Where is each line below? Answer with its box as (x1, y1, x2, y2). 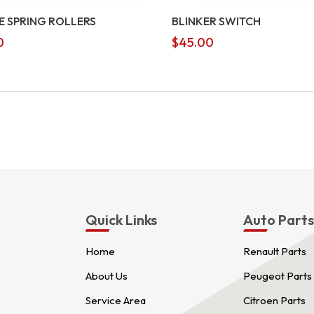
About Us (85, 268, 128, 282)
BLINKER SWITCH (171, 13, 261, 28)
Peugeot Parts (243, 268, 313, 282)
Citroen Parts (243, 293, 306, 307)
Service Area (85, 293, 146, 307)
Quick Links (85, 210, 157, 228)
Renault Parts (243, 244, 307, 258)
